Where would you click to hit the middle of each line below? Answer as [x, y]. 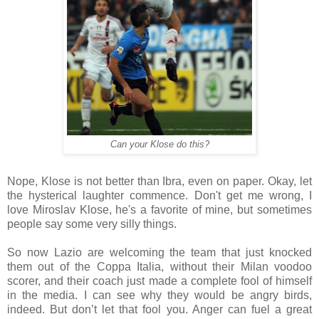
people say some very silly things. [92, 224]
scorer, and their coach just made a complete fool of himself [159, 281]
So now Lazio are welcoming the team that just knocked [159, 252]
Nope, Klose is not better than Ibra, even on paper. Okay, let [159, 181]
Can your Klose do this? [159, 144]
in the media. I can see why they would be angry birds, [159, 295]
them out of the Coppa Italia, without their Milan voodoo [159, 266]
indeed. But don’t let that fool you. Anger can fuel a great [159, 309]
